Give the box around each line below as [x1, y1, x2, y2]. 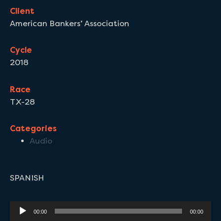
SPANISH [10, 173, 44, 183]
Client [10, 6, 35, 16]
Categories [10, 124, 57, 134]
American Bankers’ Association [10, 19, 129, 28]
